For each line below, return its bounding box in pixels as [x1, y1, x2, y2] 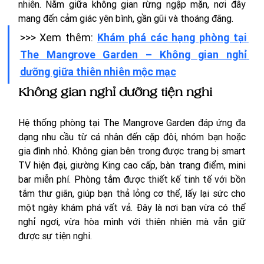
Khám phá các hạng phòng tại [97, 31, 247, 44]
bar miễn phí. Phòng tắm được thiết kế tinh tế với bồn [18, 173, 246, 186]
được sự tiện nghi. [18, 230, 92, 242]
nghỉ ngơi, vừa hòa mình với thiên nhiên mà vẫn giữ [18, 216, 246, 228]
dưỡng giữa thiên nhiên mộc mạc [19, 65, 176, 78]
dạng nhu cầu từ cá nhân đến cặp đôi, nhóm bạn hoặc [18, 131, 246, 143]
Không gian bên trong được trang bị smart [72, 145, 246, 157]
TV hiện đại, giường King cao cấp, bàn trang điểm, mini [18, 159, 246, 171]
